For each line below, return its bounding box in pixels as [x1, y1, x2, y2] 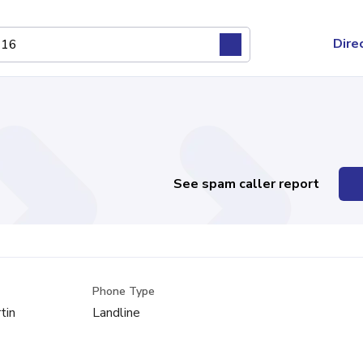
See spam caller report [173, 175, 320, 193]
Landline [92, 304, 141, 322]
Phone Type [92, 284, 156, 299]
